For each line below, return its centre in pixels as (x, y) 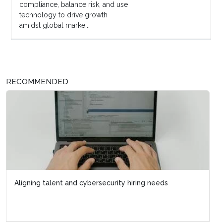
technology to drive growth (63, 15)
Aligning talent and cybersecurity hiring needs (91, 183)
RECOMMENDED (37, 82)
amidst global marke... (54, 26)
